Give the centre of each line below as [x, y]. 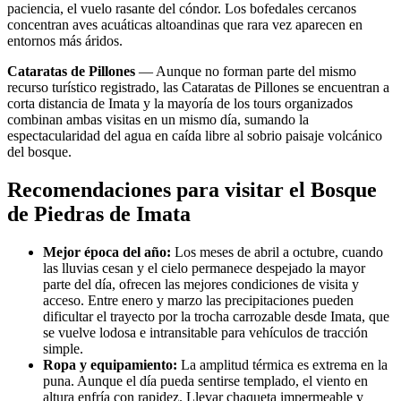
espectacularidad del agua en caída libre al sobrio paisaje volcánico [195, 136]
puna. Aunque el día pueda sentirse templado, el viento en [205, 381]
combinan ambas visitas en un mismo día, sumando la [158, 120]
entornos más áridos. [65, 41]
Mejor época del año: [107, 252]
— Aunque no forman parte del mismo [246, 72]
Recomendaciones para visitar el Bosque [192, 190]
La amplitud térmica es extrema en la [282, 365]
